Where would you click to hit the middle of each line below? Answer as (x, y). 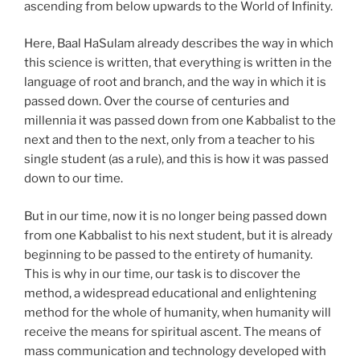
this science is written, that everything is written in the (178, 63)
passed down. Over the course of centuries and (157, 102)
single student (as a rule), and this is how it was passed (176, 160)
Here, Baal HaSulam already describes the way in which (179, 44)
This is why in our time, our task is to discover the (162, 274)
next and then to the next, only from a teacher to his (170, 140)
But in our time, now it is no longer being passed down (176, 216)
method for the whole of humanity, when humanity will (178, 312)
